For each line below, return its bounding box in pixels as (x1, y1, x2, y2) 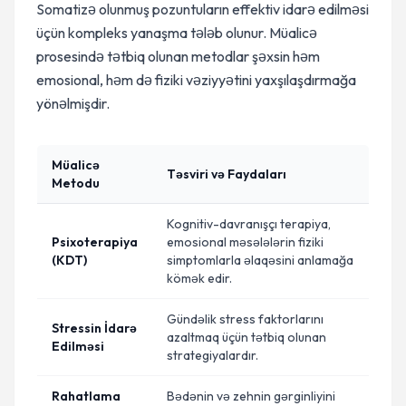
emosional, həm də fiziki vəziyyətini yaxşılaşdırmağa (36, 71, 356, 89)
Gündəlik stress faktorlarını (167, 311, 324, 327)
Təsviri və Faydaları (167, 166, 286, 182)
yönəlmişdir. (36, 94, 110, 112)
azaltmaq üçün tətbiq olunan (167, 329, 326, 345)
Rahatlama (52, 388, 121, 404)
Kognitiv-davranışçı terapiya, (167, 216, 331, 232)
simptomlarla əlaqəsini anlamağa (167, 252, 353, 268)
